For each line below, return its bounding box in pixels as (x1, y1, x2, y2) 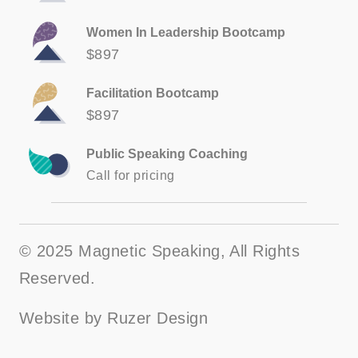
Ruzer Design (107, 308, 209, 327)
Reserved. (19, 268, 96, 287)
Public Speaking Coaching (86, 146, 248, 161)
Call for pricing (86, 168, 175, 182)
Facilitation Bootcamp (86, 86, 219, 100)
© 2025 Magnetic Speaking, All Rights (19, 241, 300, 260)
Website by (19, 308, 108, 327)
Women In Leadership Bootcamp (86, 25, 285, 39)
